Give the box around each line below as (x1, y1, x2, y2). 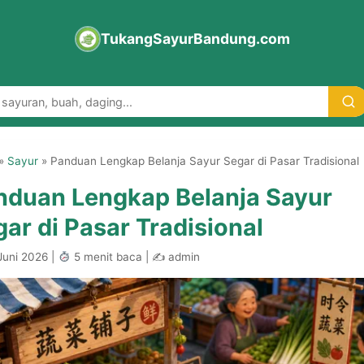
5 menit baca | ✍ (70, 250, 165, 263)
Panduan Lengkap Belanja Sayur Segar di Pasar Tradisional (50, 154, 359, 167)
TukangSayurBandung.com (100, 30, 290, 47)
